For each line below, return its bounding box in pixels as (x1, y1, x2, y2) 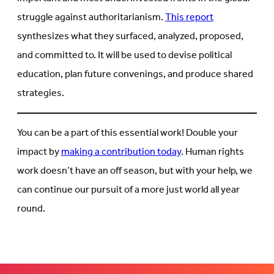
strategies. (17, 83, 64, 103)
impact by (17, 142, 61, 161)
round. (17, 199, 45, 218)
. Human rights (181, 142, 244, 161)
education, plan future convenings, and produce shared (17, 64, 253, 84)
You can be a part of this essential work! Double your (17, 123, 238, 143)
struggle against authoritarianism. (17, 7, 165, 27)
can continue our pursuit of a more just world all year (17, 180, 240, 199)
